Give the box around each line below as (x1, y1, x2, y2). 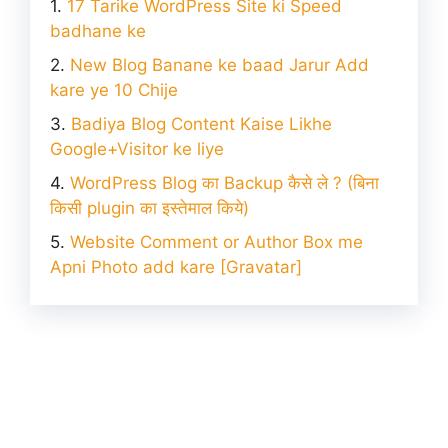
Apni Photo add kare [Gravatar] (50, 257, 302, 278)
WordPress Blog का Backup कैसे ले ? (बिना (70, 173, 379, 194)
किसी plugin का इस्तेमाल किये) (50, 198, 249, 219)
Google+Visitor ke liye (50, 139, 224, 160)
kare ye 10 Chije (50, 80, 178, 101)
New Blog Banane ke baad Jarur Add (70, 55, 369, 76)
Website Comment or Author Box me (70, 232, 363, 253)
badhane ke (50, 21, 146, 42)
